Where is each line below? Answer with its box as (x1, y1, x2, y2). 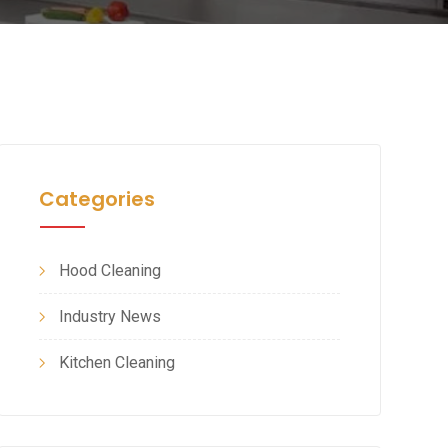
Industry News (58, 307, 161, 326)
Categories (38, 185, 155, 213)
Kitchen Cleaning (58, 353, 175, 372)
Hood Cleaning (58, 261, 161, 280)
